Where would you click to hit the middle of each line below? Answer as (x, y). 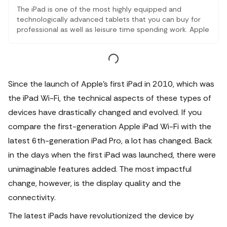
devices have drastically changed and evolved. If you (105, 112)
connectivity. (32, 197)
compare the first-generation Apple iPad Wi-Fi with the (110, 126)
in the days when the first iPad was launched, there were (112, 155)
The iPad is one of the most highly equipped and (99, 9)
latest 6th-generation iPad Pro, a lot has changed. (101, 141)
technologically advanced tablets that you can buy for (109, 19)
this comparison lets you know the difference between (110, 60)
